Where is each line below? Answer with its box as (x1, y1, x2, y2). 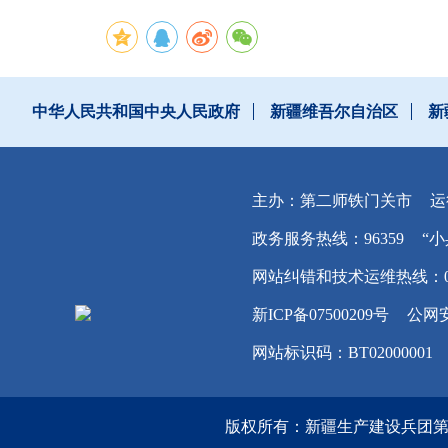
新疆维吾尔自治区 (270, 103, 399, 120)
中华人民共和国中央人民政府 (32, 103, 240, 120)
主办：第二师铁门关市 (252, 192, 413, 209)
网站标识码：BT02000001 (252, 344, 434, 361)
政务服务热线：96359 (252, 230, 405, 247)
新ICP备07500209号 (252, 306, 390, 323)
